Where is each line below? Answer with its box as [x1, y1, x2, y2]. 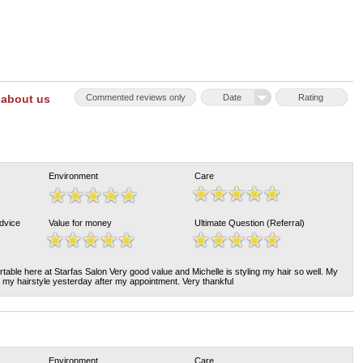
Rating [298, 92, 323, 102]
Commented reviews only [85, 92, 186, 102]
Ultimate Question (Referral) [194, 218, 305, 228]
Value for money [49, 218, 112, 228]
